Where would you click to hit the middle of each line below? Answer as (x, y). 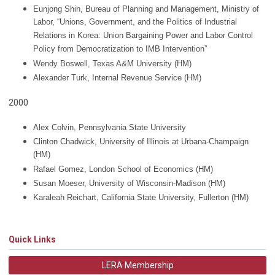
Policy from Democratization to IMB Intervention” (120, 50)
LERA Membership (137, 265)
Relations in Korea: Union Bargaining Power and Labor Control (143, 36)
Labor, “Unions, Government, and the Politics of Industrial (135, 23)
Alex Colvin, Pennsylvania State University (110, 127)
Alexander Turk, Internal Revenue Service (107, 78)
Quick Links (32, 239)
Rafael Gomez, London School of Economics (113, 169)
